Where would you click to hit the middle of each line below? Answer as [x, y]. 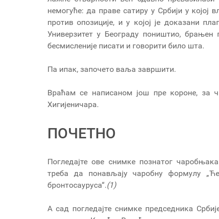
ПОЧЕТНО [82, 133]
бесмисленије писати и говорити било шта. [126, 46]
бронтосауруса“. [77, 185]
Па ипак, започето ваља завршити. [112, 69]
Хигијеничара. [105, 105]
